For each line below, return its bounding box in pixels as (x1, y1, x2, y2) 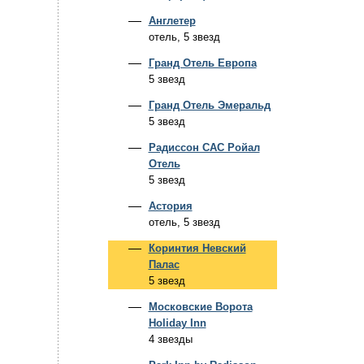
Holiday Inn (148, 317, 206, 329)
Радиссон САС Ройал (148, 141, 260, 154)
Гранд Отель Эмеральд (148, 99, 271, 111)
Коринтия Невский (148, 242, 246, 254)
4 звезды (148, 333, 193, 345)
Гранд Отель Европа (148, 57, 257, 69)
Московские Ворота (148, 301, 253, 313)
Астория (148, 200, 193, 212)
